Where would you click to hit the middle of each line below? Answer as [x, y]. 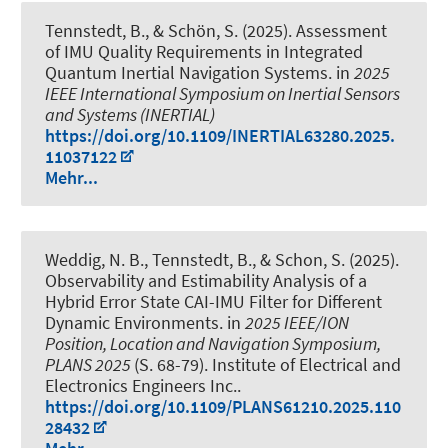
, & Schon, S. [298, 260]
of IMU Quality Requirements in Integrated [204, 51]
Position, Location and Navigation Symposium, [213, 344]
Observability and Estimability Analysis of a [206, 281]
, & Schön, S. [191, 30]
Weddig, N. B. [94, 260]
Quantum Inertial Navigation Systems [186, 72]
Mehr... [71, 177]
